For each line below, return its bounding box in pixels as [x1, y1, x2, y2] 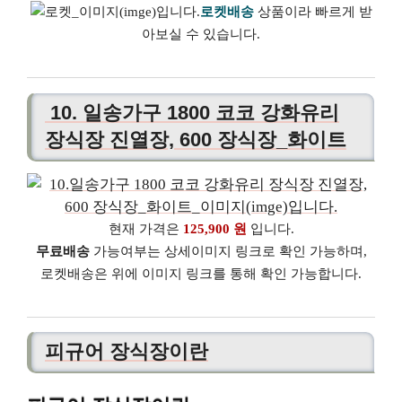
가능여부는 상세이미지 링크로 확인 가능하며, [89, 243, 367, 258]
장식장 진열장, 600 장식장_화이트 [45, 127, 346, 151]
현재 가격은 [108, 221, 183, 236]
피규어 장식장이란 [45, 340, 208, 363]
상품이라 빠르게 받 [253, 4, 372, 20]
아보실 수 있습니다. [142, 27, 260, 42]
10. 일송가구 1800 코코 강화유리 [45, 100, 339, 124]
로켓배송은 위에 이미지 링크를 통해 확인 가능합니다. [40, 266, 362, 281]
